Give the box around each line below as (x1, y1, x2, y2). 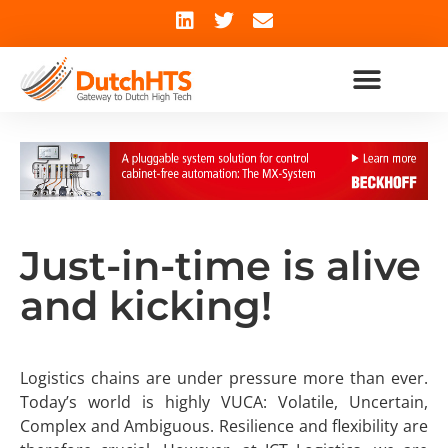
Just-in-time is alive (20, 240, 421, 290)
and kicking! (20, 280, 272, 330)
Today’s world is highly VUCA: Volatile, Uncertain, (20, 390, 428, 413)
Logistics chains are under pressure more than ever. (20, 366, 428, 389)
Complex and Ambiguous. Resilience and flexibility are (20, 414, 428, 437)
